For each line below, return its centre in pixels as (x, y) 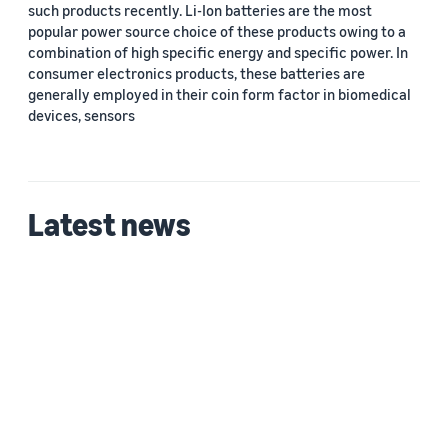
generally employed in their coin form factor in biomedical (219, 94)
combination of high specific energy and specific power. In (218, 52)
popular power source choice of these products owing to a (217, 31)
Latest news (109, 224)
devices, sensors (81, 115)
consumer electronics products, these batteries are (196, 73)
